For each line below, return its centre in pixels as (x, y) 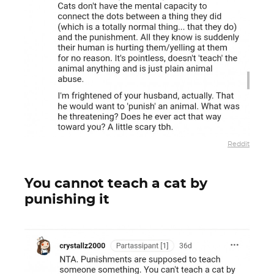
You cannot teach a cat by (116, 183)
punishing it (67, 199)
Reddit (239, 144)
